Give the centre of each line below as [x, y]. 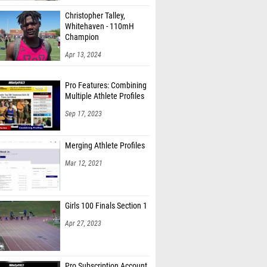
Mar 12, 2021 [84, 163]
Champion [82, 37]
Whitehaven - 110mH [100, 27]
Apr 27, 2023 [83, 223]
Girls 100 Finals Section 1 [106, 206]
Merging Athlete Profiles [105, 146]
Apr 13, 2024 [83, 55]
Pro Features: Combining [106, 86]
